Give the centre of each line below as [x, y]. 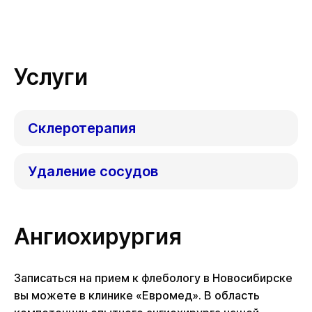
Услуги [51, 77]
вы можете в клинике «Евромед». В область [137, 295]
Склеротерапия [82, 128]
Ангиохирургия [98, 236]
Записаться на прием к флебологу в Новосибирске [153, 278]
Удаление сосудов [93, 171]
